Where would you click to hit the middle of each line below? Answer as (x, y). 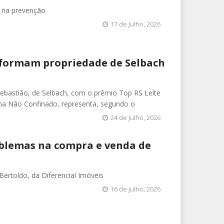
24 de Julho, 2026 (135, 117)
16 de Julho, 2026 (135, 189)
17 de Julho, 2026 (135, 24)
